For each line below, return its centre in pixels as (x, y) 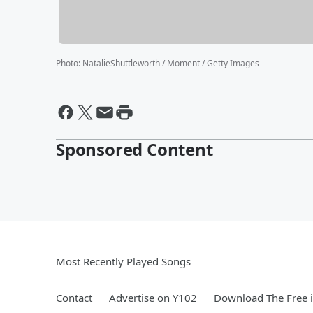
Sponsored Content (134, 149)
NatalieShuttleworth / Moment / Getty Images (171, 63)
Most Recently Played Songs (123, 261)
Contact (74, 297)
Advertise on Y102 (153, 297)
